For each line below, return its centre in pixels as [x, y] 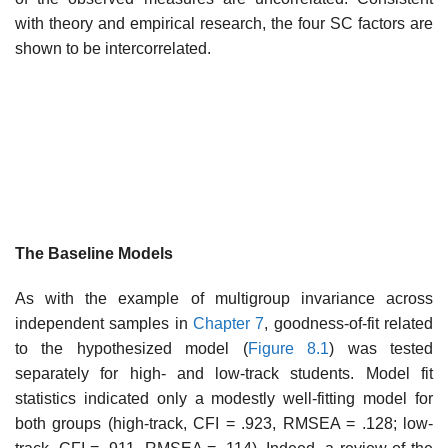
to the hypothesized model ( [131, 349]
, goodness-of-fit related [349, 324]
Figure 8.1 [288, 349]
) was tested [381, 349]
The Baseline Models [94, 253]
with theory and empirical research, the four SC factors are [224, 23]
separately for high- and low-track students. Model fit [224, 374]
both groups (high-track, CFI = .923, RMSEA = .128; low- [224, 424]
